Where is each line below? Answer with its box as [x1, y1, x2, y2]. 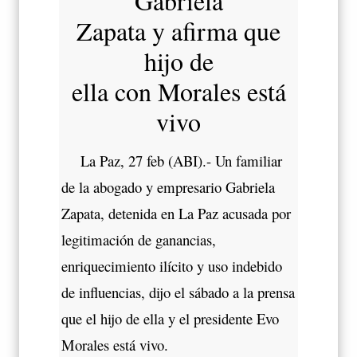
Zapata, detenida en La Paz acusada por [61, 202, 291, 223]
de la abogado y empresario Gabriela [61, 176, 275, 197]
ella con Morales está [71, 74, 286, 109]
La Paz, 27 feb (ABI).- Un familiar [61, 150, 282, 171]
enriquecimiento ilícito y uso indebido [61, 255, 282, 276]
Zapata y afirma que [76, 14, 280, 49]
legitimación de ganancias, [61, 229, 216, 249]
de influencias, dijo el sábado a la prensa [61, 281, 295, 302]
